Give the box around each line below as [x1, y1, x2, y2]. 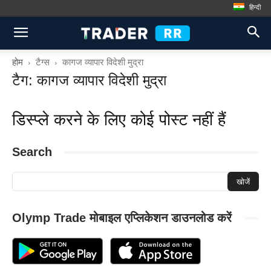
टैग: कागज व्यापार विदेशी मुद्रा [12, 72, 166, 88]
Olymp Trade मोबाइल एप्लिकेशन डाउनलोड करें [12, 211, 232, 224]
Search [12, 145, 52, 158]
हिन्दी [249, 3, 261, 11]
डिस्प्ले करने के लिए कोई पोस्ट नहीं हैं [12, 111, 226, 129]
